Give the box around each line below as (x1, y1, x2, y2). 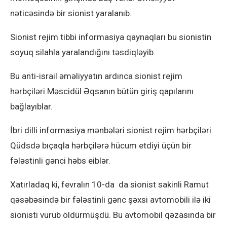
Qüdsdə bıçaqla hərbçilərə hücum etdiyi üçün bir (10, 140, 192, 151)
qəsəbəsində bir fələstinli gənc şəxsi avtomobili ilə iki (10, 195, 211, 205)
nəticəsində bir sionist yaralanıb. (10, 8, 132, 19)
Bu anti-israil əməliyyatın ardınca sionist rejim (10, 71, 182, 82)
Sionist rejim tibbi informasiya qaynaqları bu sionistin (10, 32, 211, 43)
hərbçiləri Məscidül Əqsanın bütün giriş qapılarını (10, 86, 194, 97)
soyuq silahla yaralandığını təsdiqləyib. (10, 47, 156, 58)
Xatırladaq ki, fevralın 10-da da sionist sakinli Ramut (10, 179, 209, 190)
